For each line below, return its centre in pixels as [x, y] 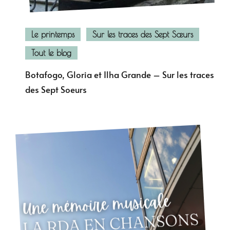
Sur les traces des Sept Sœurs [143, 34]
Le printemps [53, 34]
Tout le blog [51, 53]
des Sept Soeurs [56, 89]
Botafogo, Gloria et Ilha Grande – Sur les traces [120, 74]
